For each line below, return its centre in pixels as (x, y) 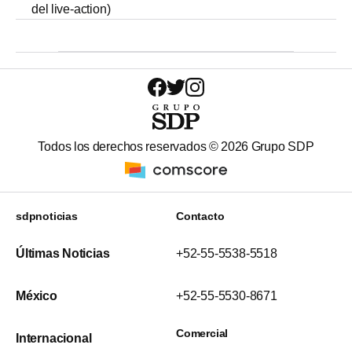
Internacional (54, 339)
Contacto (200, 216)
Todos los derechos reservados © (130, 147)
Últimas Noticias (63, 254)
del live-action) (71, 9)
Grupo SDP (281, 147)
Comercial (202, 334)
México (37, 296)
